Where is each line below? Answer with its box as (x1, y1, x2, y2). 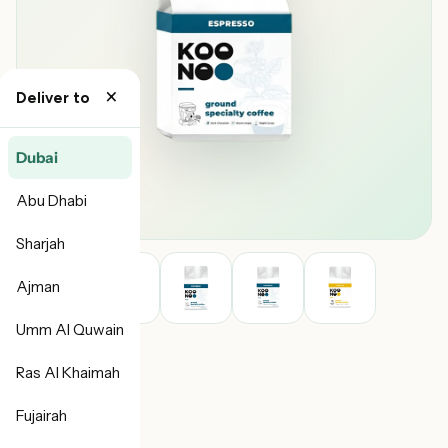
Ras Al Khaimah (16, 363, 120, 382)
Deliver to (16, 89, 90, 107)
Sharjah (16, 234, 65, 253)
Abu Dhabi (16, 191, 87, 210)
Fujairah (16, 406, 67, 425)
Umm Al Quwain (16, 320, 124, 339)
